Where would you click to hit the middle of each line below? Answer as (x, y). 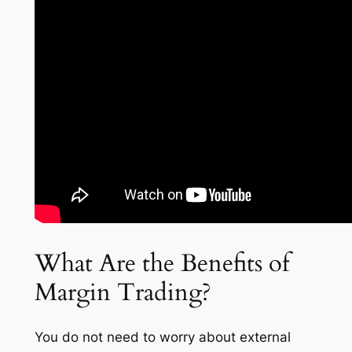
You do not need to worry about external (162, 337)
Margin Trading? (123, 292)
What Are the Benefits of (161, 263)
